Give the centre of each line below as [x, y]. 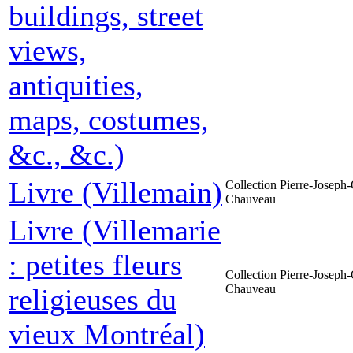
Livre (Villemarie [115, 230]
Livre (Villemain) [115, 192]
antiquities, [76, 85]
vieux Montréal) [107, 334]
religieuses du [93, 299]
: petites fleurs [95, 265]
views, [48, 50]
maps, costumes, [109, 120]
